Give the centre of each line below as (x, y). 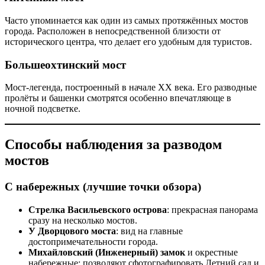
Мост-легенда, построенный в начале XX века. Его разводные (131, 88)
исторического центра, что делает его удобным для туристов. (128, 41)
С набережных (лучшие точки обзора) (103, 187)
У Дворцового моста (72, 231)
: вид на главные (149, 231)
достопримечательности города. (93, 241)
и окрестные (211, 252)
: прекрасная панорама (212, 209)
